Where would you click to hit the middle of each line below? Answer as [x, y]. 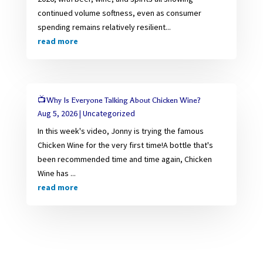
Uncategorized [109, 113]
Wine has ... [56, 173]
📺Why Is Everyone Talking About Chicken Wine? [119, 100]
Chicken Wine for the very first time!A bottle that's [125, 145]
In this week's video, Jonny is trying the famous [120, 131]
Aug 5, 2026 [57, 113]
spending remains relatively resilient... [104, 27]
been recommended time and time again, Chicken [124, 159]
